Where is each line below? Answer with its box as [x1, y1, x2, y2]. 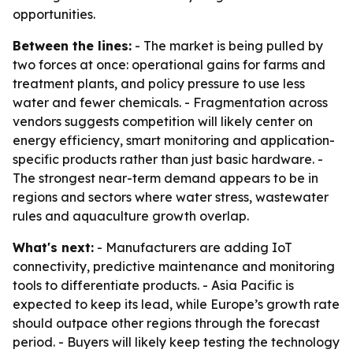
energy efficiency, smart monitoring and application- [13, 132, 335, 148]
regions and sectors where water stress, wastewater [13, 189, 329, 205]
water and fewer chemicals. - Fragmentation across [13, 95, 328, 110]
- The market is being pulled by [132, 38, 323, 54]
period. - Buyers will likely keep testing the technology [13, 334, 340, 350]
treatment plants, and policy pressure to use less [13, 76, 305, 91]
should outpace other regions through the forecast [13, 315, 320, 331]
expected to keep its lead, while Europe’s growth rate [13, 296, 340, 312]
